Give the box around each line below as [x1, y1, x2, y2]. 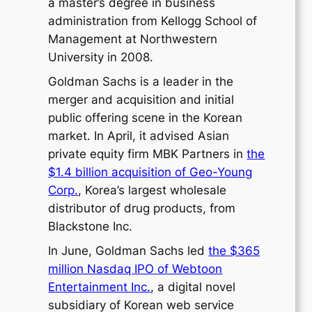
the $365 [208, 243, 260, 258]
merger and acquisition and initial [48, 92, 235, 107]
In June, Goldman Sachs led [48, 243, 209, 258]
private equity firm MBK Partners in [48, 146, 247, 161]
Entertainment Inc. [48, 279, 151, 294]
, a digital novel [150, 279, 236, 294]
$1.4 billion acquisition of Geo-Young [48, 164, 253, 179]
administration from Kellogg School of [48, 13, 258, 28]
